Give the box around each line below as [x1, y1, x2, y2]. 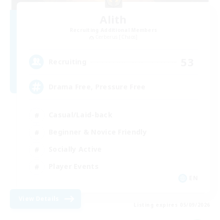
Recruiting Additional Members [69, 27, 158, 34]
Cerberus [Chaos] [95, 33, 138, 41]
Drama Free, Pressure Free [49, 82, 146, 92]
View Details [19, 194, 59, 203]
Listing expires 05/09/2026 [134, 201, 210, 208]
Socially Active [49, 144, 102, 154]
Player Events [49, 162, 99, 171]
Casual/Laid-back [49, 110, 112, 120]
